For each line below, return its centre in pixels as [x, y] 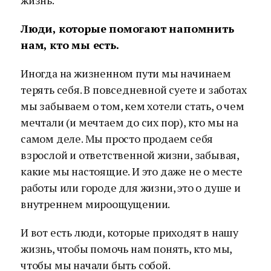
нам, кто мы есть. [70, 45]
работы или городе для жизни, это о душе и [131, 188]
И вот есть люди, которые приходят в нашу [129, 232]
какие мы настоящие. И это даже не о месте [132, 171]
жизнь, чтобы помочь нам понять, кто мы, [126, 249]
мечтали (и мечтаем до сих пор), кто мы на [129, 122]
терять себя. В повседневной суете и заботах [134, 90]
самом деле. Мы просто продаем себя [117, 139]
